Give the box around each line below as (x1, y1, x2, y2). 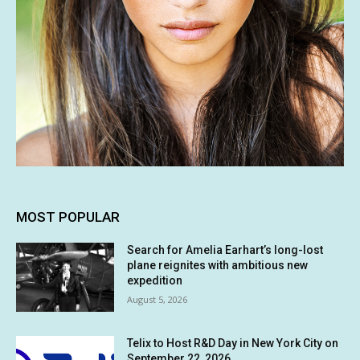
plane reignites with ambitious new (127, 259, 309, 272)
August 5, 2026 (127, 293, 188, 306)
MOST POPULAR (16, 209, 120, 226)
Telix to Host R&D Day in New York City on (127, 336, 339, 350)
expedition (127, 274, 183, 288)
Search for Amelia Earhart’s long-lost (127, 243, 324, 257)
